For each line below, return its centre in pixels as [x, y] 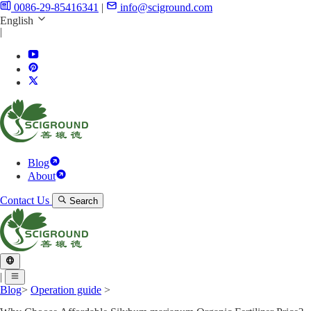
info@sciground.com [166, 7]
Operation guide [66, 289]
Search [84, 201]
